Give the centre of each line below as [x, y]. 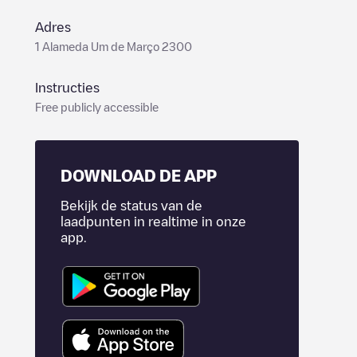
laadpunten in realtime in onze [153, 222]
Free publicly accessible [97, 107]
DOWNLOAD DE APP [139, 175]
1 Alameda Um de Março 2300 [114, 46]
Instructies [67, 88]
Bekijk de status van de [131, 206]
